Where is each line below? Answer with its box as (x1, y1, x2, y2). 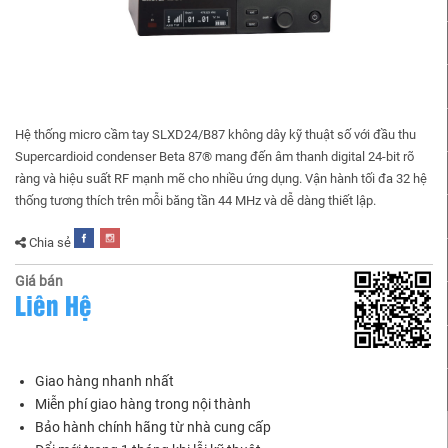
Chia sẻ (29, 234, 71, 250)
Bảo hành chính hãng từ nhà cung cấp (35, 418, 271, 435)
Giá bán (15, 272, 63, 289)
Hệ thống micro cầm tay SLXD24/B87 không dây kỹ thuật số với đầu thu (15, 126, 416, 142)
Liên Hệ (15, 285, 92, 323)
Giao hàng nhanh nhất (35, 372, 174, 389)
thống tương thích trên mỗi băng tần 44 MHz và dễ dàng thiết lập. (15, 192, 376, 208)
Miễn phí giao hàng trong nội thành (35, 395, 251, 412)
